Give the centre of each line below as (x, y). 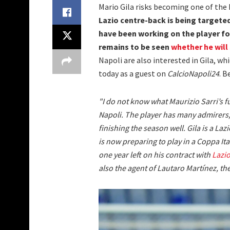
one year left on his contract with (155, 155)
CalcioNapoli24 (193, 74)
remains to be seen (135, 47)
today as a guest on (133, 74)
